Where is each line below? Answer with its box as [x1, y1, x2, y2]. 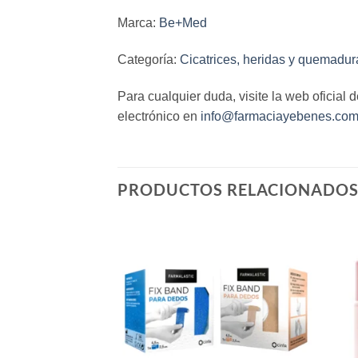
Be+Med [159, 16, 207, 30]
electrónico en [117, 109, 201, 123]
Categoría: [117, 53, 180, 67]
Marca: [117, 16, 159, 30]
